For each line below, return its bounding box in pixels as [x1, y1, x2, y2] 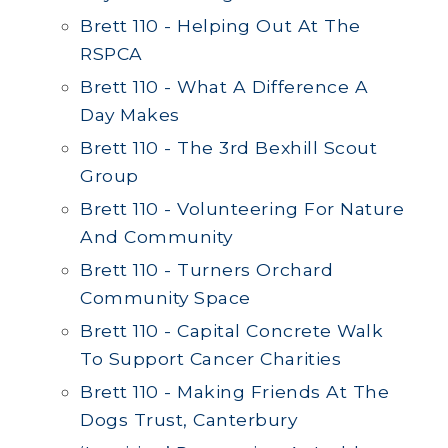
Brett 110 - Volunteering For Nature [80, 198, 405, 219]
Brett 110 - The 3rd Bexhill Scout [80, 137, 378, 158]
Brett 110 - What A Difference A [80, 76, 369, 97]
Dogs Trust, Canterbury [80, 409, 298, 430]
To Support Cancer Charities [80, 348, 342, 369]
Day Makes [80, 104, 180, 125]
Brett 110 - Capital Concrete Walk [80, 320, 384, 341]
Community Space [80, 287, 251, 308]
